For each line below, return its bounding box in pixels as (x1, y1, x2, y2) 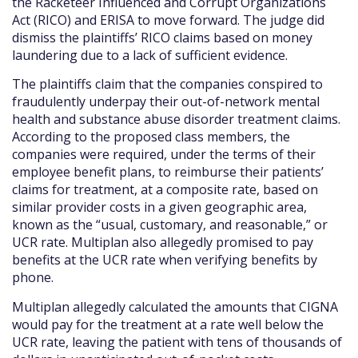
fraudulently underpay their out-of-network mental (12, 93, 320, 111)
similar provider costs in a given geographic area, (12, 198, 307, 217)
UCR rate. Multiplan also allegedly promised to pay (12, 233, 313, 252)
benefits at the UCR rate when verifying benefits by (12, 251, 317, 269)
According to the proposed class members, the (12, 128, 290, 146)
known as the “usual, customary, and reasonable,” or (12, 216, 328, 234)
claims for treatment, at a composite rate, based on (12, 181, 318, 199)
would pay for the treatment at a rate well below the (12, 315, 324, 333)
